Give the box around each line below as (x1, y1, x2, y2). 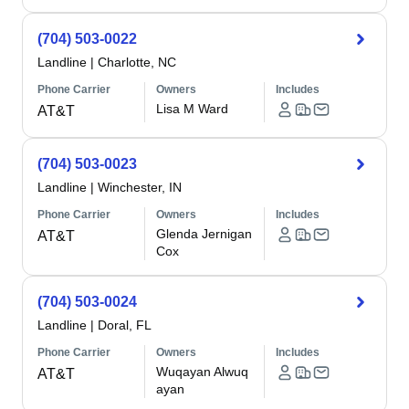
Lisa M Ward (156, 101, 229, 116)
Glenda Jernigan (156, 226, 253, 241)
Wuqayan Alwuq (156, 364, 249, 379)
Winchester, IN (98, 180, 182, 194)
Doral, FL (98, 318, 152, 332)
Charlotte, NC (98, 55, 176, 69)
